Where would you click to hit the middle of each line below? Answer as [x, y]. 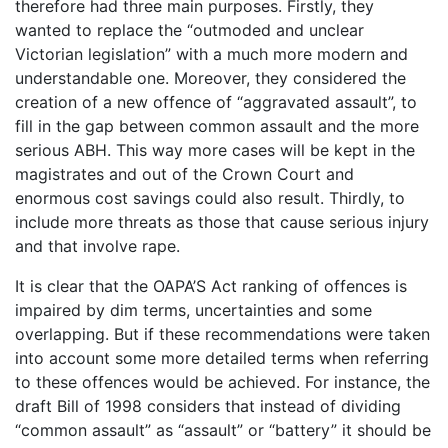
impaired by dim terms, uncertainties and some [193, 309]
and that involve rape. [97, 245]
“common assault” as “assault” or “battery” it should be [223, 429]
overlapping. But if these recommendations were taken [222, 333]
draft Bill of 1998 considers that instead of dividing [208, 405]
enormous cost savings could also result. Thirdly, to [210, 197]
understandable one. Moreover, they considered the [210, 77]
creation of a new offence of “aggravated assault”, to [216, 101]
